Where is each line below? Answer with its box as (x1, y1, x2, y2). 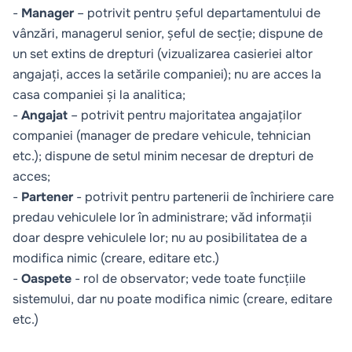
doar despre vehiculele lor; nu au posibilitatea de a (13, 229, 307, 246)
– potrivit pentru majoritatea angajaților (68, 107, 302, 123)
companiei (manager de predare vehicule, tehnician (13, 127, 310, 144)
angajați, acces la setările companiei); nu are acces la (13, 66, 321, 82)
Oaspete (21, 270, 71, 287)
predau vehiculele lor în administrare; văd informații (13, 209, 312, 225)
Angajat (21, 107, 68, 123)
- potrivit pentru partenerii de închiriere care (73, 189, 334, 205)
